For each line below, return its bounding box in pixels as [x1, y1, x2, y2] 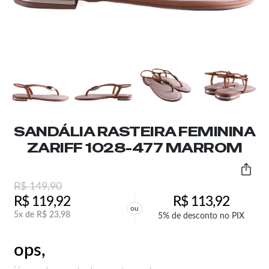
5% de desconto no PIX [157, 212, 244, 220]
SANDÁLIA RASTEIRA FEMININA [14, 122, 255, 141]
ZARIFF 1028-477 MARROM [26, 139, 243, 157]
